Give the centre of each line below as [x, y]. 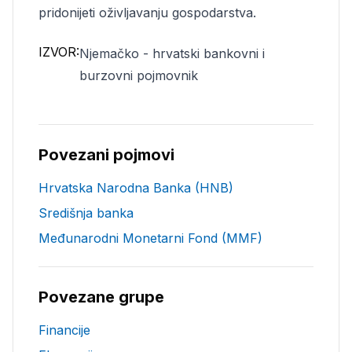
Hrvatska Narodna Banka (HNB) [136, 188]
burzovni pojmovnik [139, 75]
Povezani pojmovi [106, 155]
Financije [64, 330]
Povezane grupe [101, 297]
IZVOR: [59, 52]
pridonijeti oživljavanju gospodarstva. [147, 13]
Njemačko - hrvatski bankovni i [172, 53]
